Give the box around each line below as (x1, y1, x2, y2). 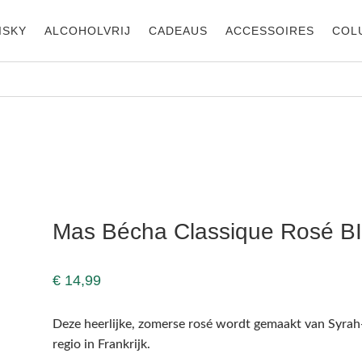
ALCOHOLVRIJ (44, 24, 131, 37)
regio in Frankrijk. (52, 338, 150, 351)
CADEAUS (148, 24, 208, 37)
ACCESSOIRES (225, 24, 314, 37)
